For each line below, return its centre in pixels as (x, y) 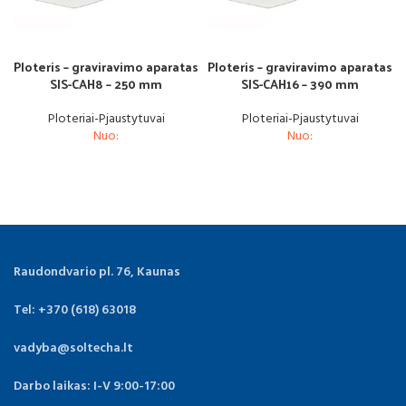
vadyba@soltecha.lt (73, 348)
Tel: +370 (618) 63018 (75, 310)
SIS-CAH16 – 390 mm (300, 83)
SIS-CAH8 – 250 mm (106, 83)
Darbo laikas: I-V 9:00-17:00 (94, 386)
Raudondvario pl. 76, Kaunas (97, 272)
